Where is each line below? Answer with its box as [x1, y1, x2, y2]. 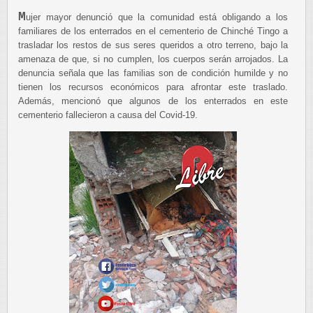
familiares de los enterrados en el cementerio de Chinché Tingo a [18, 26, 288, 36]
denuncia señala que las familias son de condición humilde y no [18, 68, 288, 78]
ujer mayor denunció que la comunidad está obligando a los [26, 12, 288, 22]
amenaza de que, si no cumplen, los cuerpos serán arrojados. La [18, 54, 288, 64]
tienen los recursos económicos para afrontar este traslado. [18, 82, 288, 92]
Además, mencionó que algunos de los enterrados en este [18, 96, 288, 106]
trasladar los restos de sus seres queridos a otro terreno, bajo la [18, 40, 288, 50]
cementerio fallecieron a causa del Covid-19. [18, 110, 198, 120]
